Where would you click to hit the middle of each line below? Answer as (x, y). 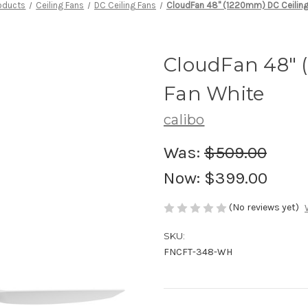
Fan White (214, 93)
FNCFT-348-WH (198, 252)
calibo (184, 119)
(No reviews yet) (264, 207)
